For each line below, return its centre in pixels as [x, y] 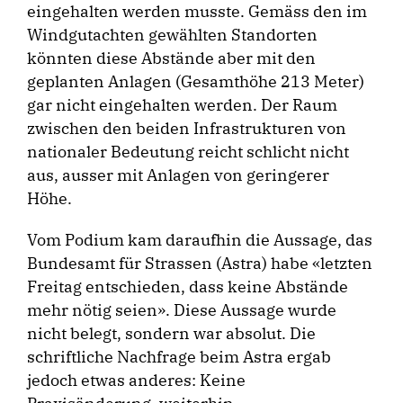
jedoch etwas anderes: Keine [136, 380]
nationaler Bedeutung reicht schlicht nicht [188, 152]
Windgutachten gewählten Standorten [172, 35]
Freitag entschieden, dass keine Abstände [188, 287]
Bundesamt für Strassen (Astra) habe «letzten [200, 263]
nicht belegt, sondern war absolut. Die [171, 333]
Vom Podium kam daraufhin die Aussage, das [200, 240]
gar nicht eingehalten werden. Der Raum [182, 105]
